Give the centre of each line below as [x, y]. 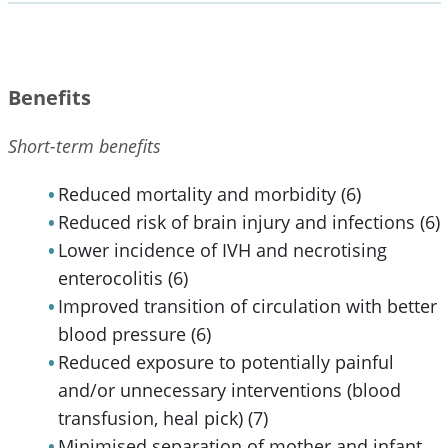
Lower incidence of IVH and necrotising [222, 249]
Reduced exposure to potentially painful [225, 361]
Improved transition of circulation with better [247, 305]
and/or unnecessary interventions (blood [229, 389]
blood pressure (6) [134, 333]
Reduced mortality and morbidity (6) [209, 193]
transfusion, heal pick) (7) [162, 417]
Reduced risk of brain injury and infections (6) [248, 221]
